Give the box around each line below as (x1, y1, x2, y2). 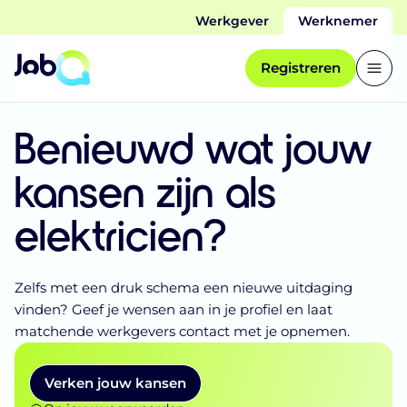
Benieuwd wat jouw (15, 120, 372, 173)
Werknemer (298, 13, 378, 29)
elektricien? (15, 207, 226, 260)
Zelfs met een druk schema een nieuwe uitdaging (15, 279, 352, 296)
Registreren (261, 59, 341, 76)
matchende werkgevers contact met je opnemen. (15, 323, 350, 340)
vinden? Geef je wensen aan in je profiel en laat (15, 301, 333, 318)
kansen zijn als (15, 164, 276, 216)
